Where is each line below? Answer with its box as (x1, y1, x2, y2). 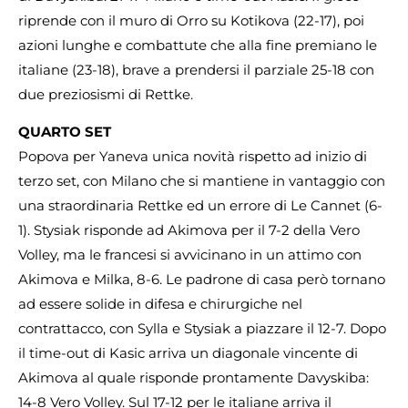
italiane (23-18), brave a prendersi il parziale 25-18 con (18, 60, 374, 78)
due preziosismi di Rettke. (18, 85, 193, 103)
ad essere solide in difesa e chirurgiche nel (18, 295, 302, 313)
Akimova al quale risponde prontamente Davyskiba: (18, 369, 369, 387)
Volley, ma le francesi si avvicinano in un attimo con (18, 246, 362, 264)
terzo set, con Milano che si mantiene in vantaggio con (18, 172, 385, 190)
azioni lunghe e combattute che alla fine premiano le (18, 36, 377, 54)
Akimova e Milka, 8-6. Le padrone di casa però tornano (18, 270, 385, 289)
